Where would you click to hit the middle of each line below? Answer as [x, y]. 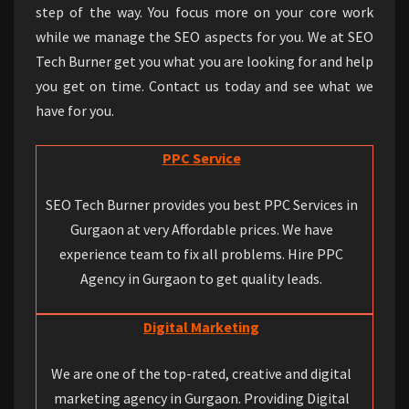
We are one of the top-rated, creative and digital [201, 374]
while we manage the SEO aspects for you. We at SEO [204, 37]
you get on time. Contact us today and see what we [204, 86]
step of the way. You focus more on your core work [204, 12]
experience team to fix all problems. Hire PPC [201, 254]
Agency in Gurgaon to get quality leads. [201, 279]
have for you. [75, 111]
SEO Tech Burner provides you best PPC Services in [201, 205]
